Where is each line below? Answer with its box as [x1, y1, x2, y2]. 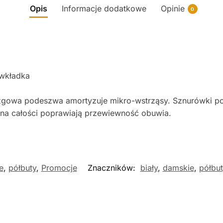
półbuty [8, 163, 36, 173]
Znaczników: [87, 163, 138, 173]
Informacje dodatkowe [61, 3, 146, 14]
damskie [162, 163, 194, 173]
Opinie [160, 3, 185, 14]
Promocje [41, 163, 77, 173]
